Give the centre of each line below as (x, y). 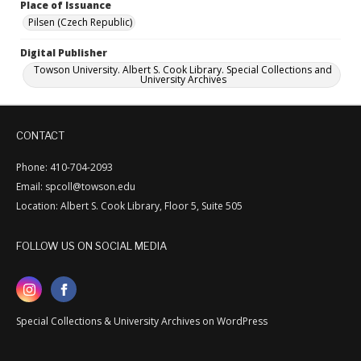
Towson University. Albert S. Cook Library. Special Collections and (183, 70)
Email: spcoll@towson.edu (76, 187)
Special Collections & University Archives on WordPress (142, 321)
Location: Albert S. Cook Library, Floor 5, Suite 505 (129, 206)
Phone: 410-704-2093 (64, 167)
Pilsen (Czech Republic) (80, 22)
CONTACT (40, 135)
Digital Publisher (64, 53)
